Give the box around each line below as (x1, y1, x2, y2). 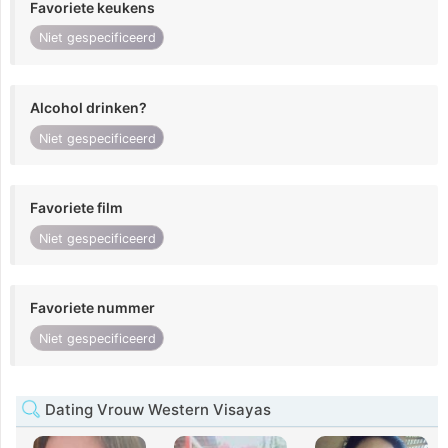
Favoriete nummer (30, 299, 155, 317)
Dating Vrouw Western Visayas (41, 399, 271, 419)
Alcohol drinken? (30, 98, 147, 116)
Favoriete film (30, 199, 123, 217)
